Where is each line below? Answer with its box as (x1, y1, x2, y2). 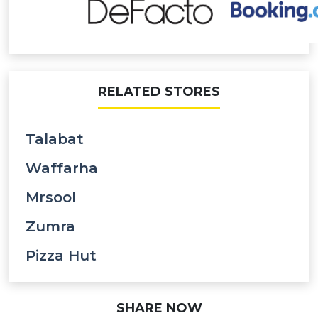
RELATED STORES (98, 84, 220, 99)
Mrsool (26, 189, 76, 206)
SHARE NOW (116, 300, 202, 316)
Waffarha (26, 160, 98, 177)
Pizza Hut (26, 247, 97, 264)
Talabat (26, 131, 84, 148)
